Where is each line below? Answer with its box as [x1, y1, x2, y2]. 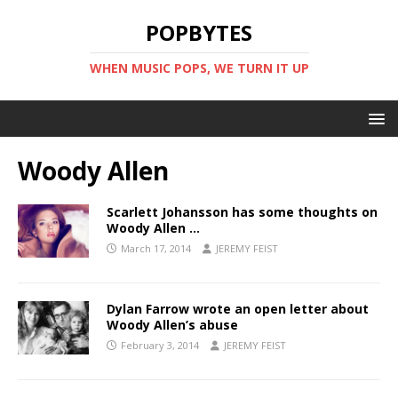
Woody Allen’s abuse [107, 316, 238, 333]
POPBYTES [146, 18, 252, 47]
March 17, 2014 [121, 242, 191, 255]
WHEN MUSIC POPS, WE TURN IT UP [89, 60, 309, 76]
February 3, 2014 [121, 338, 199, 352]
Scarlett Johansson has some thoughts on [107, 203, 378, 220]
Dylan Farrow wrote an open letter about [107, 300, 369, 317]
